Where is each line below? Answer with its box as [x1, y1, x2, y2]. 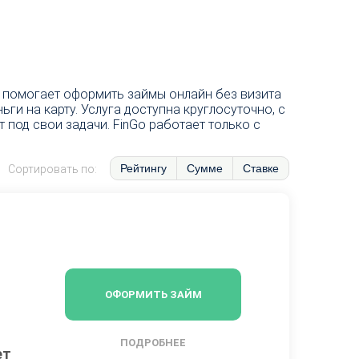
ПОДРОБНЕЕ [120, 336, 186, 349]
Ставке [243, 162, 279, 175]
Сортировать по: [8, 162, 97, 175]
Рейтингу [120, 162, 167, 175]
